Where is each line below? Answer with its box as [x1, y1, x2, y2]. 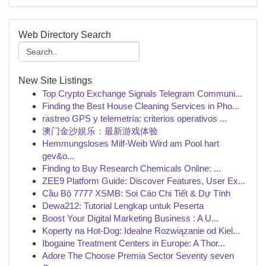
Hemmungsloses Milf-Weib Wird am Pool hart [42, 138, 219, 148]
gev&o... [42, 151, 74, 161]
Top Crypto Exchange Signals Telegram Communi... [42, 88, 242, 99]
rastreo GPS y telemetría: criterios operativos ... [42, 113, 227, 123]
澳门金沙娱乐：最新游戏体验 [42, 126, 158, 136]
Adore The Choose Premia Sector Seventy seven [42, 251, 234, 261]
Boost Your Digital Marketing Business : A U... [42, 213, 218, 223]
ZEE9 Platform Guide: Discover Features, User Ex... [42, 176, 245, 186]
